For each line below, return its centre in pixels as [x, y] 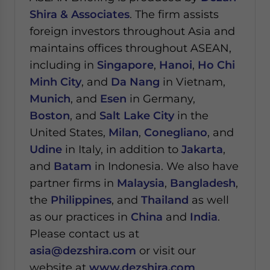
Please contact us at [84, 234]
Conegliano [176, 133]
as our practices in [80, 217]
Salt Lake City [137, 116]
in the [191, 116]
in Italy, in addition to [122, 149]
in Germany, [161, 99]
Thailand [165, 200]
